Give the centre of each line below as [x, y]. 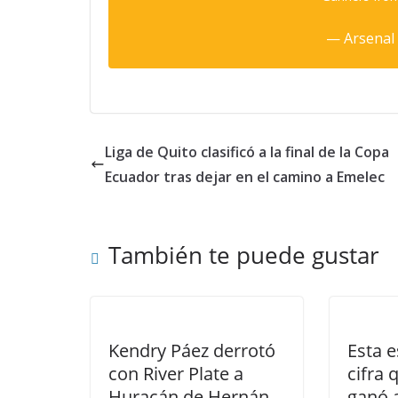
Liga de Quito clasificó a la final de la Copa [247, 152]
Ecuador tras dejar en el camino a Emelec [245, 177]
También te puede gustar [244, 255]
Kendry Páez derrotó [192, 351]
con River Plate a [176, 374]
